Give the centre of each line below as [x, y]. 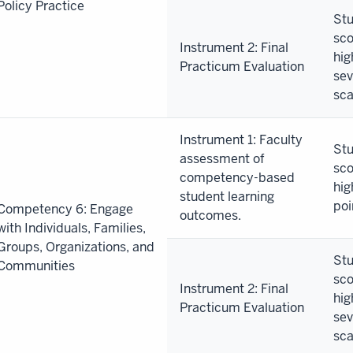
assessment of [222, 158]
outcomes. [210, 215]
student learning [227, 196]
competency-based [237, 177]
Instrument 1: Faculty [241, 139]
